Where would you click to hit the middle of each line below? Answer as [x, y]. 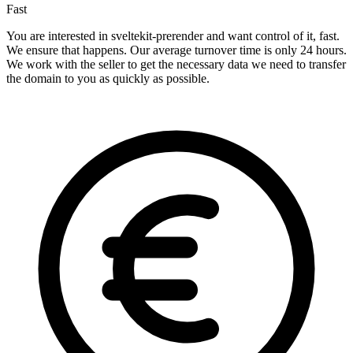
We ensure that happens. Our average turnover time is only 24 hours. [176, 50]
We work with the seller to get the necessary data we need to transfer [176, 65]
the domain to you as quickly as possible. [108, 79]
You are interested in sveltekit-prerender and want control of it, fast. [173, 36]
